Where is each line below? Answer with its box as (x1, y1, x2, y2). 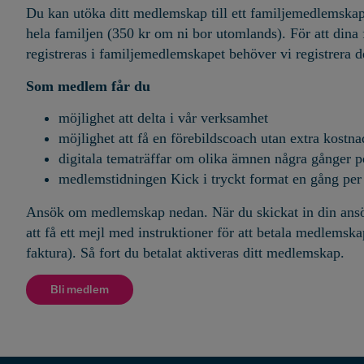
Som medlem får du (26, 77, 150, 94)
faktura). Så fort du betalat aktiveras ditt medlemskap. (26, 244, 344, 261)
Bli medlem (50, 283, 109, 297)
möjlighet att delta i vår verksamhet (58, 109, 268, 126)
